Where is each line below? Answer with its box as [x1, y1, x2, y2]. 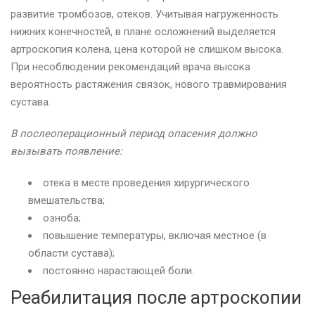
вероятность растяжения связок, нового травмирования [11, 77, 287, 91]
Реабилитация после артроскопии [11, 286, 302, 308]
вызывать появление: [11, 144, 122, 157]
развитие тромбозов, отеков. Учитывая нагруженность [11, 7, 278, 20]
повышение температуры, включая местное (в [43, 229, 266, 242]
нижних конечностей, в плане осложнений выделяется [11, 25, 276, 38]
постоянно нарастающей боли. [43, 264, 194, 277]
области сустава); [28, 246, 115, 259]
